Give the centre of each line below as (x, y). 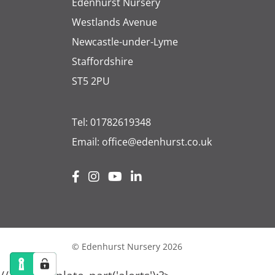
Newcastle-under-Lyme (125, 41)
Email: (87, 141)
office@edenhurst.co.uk (157, 141)
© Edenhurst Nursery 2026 (127, 246)
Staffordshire (103, 61)
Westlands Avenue (114, 22)
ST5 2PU (91, 81)
